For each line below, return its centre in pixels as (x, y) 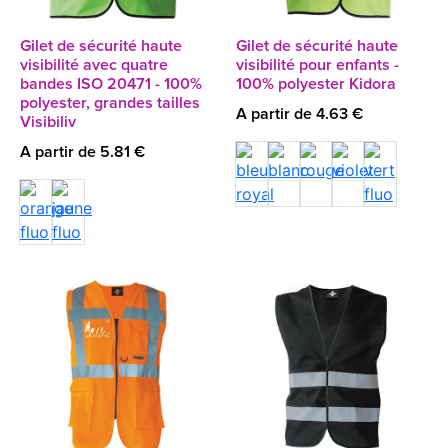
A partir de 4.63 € (299, 114)
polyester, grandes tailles (110, 103)
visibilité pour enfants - (317, 65)
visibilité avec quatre (94, 65)
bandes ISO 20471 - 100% (111, 84)
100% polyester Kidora (316, 84)
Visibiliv (48, 122)
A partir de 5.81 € (82, 152)
